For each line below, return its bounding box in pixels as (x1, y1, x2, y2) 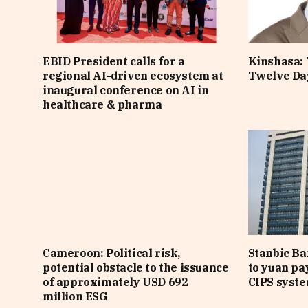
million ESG (43, 289, 108, 304)
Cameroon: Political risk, (43, 246, 181, 261)
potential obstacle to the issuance (43, 261, 229, 275)
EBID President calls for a (43, 54, 185, 68)
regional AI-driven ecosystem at (43, 68, 223, 82)
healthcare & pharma (43, 97, 162, 111)
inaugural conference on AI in (43, 82, 209, 97)
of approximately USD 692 (43, 275, 188, 289)
